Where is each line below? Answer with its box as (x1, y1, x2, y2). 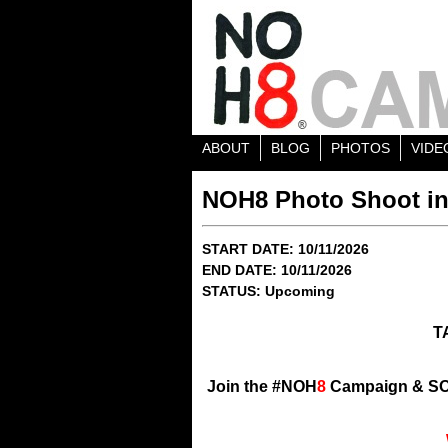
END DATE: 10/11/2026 (202, 262, 352, 279)
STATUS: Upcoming (202, 283, 335, 300)
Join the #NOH (207, 378, 317, 396)
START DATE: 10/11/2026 (202, 241, 369, 258)
